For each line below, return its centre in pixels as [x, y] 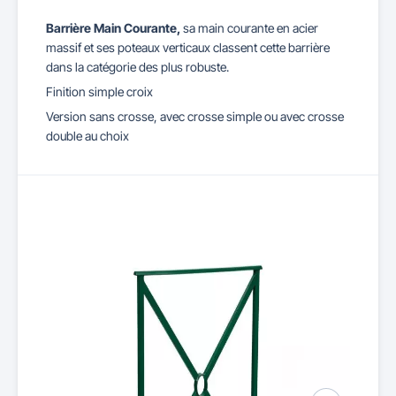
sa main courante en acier [249, 28]
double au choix [88, 136]
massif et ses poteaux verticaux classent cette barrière [188, 47]
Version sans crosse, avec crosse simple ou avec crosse [195, 116]
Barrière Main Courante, [113, 28]
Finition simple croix [99, 91]
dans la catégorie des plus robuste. [137, 67]
